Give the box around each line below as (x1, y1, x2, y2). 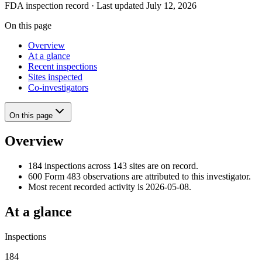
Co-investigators (28, 82, 88, 92)
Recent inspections (28, 61, 97, 71)
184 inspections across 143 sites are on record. (28, 160, 198, 171)
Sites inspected (28, 71, 82, 82)
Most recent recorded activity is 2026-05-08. (28, 181, 191, 192)
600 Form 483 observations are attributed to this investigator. (28, 171, 251, 181)
